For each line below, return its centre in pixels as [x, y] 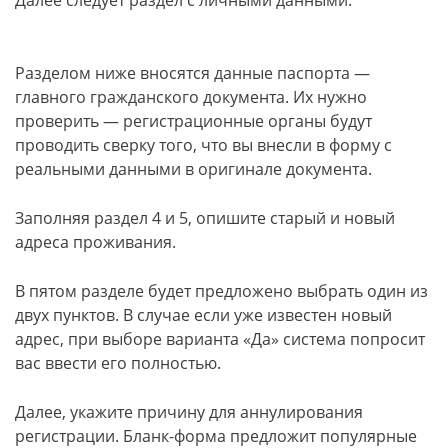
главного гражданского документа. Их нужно [191, 97]
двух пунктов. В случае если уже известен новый [203, 315]
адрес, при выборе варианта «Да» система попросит [220, 339]
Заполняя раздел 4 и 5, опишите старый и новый [205, 218]
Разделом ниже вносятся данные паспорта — [192, 73]
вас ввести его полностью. [118, 363]
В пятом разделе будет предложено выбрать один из [221, 291]
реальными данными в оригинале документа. [193, 169]
